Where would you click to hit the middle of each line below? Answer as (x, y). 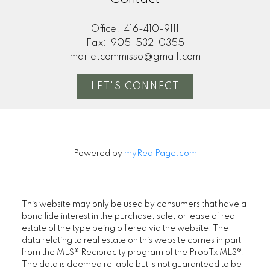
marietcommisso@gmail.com (135, 58)
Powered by (99, 153)
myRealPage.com (160, 153)
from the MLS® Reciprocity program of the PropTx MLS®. (133, 252)
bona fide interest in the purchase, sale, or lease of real (129, 216)
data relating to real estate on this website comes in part (131, 240)
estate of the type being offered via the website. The (125, 228)
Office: (106, 30)
